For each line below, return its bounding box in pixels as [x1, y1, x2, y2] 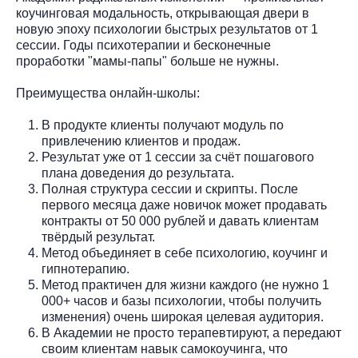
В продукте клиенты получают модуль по [42, 118, 284, 132]
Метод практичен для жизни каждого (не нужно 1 [42, 278, 329, 292]
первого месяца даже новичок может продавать [42, 198, 327, 212]
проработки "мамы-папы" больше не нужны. [16, 54, 279, 68]
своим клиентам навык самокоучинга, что [42, 342, 288, 356]
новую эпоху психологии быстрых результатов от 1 [16, 22, 318, 36]
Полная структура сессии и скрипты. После [42, 182, 298, 196]
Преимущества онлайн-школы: [16, 86, 200, 100]
